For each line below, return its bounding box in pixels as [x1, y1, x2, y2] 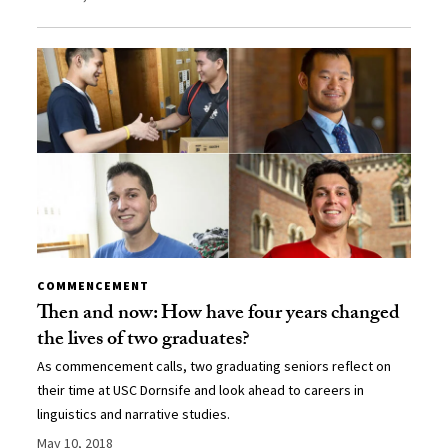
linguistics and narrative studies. [37, 404, 231, 423]
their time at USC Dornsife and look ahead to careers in [37, 380, 365, 399]
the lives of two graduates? [37, 323, 251, 358]
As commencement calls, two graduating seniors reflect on [37, 356, 392, 375]
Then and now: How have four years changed [37, 297, 401, 332]
